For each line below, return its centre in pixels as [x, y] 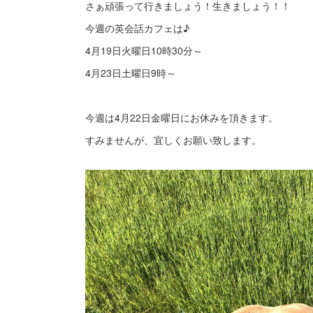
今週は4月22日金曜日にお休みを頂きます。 [182, 117]
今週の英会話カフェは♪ [137, 28]
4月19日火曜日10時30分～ [144, 50]
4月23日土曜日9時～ [131, 73]
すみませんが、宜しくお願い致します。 [173, 140]
